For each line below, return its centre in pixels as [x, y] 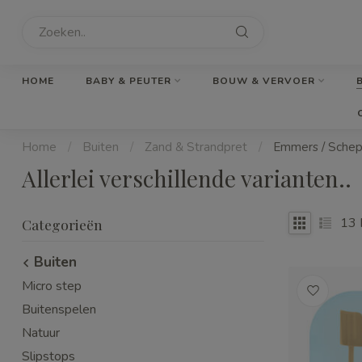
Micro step [52, 286]
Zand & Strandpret [196, 147]
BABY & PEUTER [128, 81]
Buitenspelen [59, 309]
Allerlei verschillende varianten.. [187, 178]
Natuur [41, 333]
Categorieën [62, 224]
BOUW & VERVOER [264, 81]
